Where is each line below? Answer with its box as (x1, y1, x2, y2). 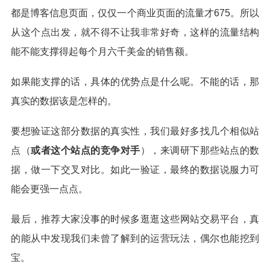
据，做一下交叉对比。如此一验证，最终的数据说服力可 (11, 165, 259, 175)
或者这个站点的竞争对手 (31, 145, 140, 156)
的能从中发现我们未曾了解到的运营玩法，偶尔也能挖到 (11, 233, 259, 244)
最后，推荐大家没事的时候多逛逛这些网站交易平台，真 (11, 214, 259, 225)
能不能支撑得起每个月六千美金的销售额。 (11, 46, 194, 57)
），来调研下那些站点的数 (140, 145, 259, 156)
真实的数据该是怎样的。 (11, 96, 117, 107)
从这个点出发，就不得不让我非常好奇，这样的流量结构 (11, 27, 259, 38)
